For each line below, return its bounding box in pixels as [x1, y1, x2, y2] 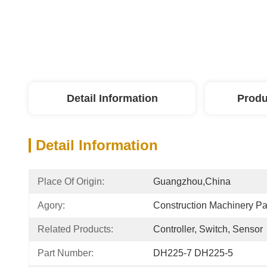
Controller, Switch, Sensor [153, 224, 263, 234]
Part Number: [38, 248, 94, 258]
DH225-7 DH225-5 [153, 248, 233, 258]
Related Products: [38, 224, 113, 234]
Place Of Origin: [38, 176, 104, 187]
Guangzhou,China [153, 176, 231, 187]
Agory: [38, 200, 65, 210]
